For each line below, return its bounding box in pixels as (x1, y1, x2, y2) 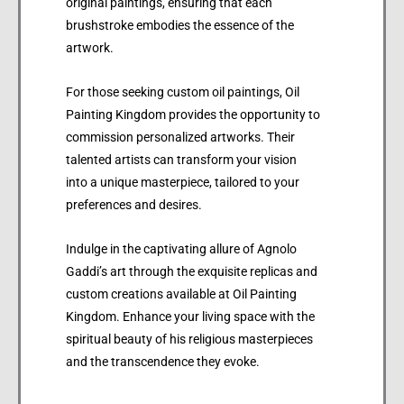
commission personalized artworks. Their (66, 129, 295, 144)
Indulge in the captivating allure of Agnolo (66, 241, 297, 256)
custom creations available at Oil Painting (66, 286, 297, 301)
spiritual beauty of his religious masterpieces (66, 331, 313, 346)
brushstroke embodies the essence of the (66, 17, 294, 32)
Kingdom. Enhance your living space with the (66, 308, 315, 324)
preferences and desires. (66, 197, 202, 212)
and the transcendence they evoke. (66, 353, 260, 369)
